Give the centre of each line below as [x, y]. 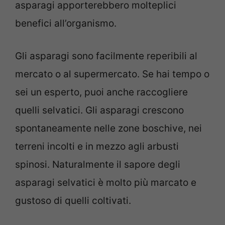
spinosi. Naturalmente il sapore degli [98, 164]
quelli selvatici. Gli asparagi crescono [99, 110]
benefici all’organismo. [66, 24]
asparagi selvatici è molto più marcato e [106, 182]
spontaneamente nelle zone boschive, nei [108, 128]
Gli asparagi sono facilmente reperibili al [106, 56]
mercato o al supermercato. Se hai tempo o [112, 74]
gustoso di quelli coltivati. [73, 200]
